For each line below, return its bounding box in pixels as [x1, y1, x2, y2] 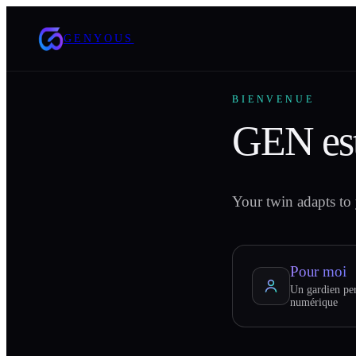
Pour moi [290, 262, 346, 280]
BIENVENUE [232, 94, 315, 105]
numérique [290, 296, 338, 308]
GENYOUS [64, 32, 134, 44]
